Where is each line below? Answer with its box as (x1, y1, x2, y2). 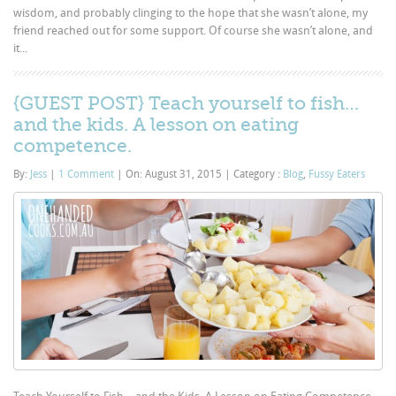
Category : (231, 167, 284, 180)
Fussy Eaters (308, 167, 366, 180)
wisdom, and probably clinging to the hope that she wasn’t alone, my (13, 5, 369, 19)
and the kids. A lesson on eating (13, 113, 300, 135)
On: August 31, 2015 (123, 167, 225, 180)
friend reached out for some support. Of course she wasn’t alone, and (13, 23, 374, 37)
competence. (13, 134, 133, 156)
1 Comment (58, 167, 115, 180)
